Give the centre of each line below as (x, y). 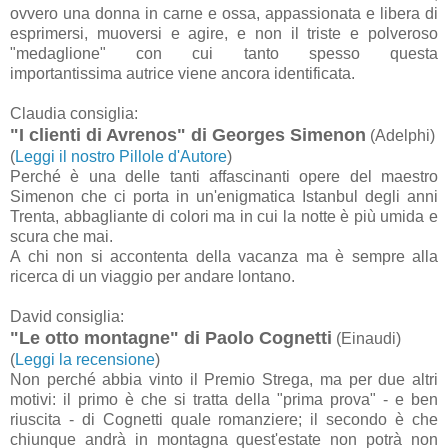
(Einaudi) (366, 338)
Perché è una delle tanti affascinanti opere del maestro (224, 176)
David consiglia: (69, 316)
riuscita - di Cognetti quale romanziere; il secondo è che (224, 419)
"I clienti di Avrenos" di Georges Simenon (188, 134)
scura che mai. (63, 236)
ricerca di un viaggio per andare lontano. (154, 276)
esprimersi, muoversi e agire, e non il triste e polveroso (224, 33)
